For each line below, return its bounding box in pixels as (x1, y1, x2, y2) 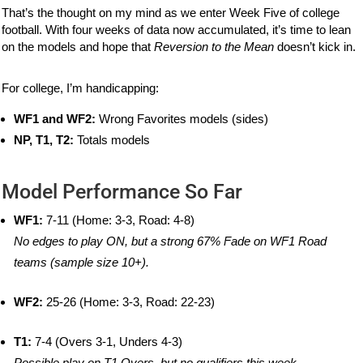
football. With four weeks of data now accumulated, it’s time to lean (2, 23, 352, 37)
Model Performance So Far (2, 180, 243, 204)
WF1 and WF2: (14, 112, 96, 126)
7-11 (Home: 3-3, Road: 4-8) (43, 213, 195, 228)
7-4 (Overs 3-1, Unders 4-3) (32, 335, 183, 349)
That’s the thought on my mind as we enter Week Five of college (2, 6, 340, 20)
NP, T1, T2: (14, 133, 75, 147)
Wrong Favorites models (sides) (96, 112, 269, 126)
